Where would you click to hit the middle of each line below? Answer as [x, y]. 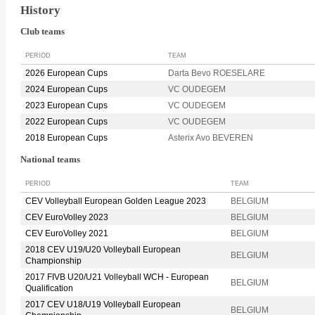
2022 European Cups [66, 122]
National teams [50, 160]
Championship [53, 261]
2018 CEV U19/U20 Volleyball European [103, 249]
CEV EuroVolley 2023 [67, 217]
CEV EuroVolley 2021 [67, 233]
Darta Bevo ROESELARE [217, 73]
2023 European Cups [66, 106]
